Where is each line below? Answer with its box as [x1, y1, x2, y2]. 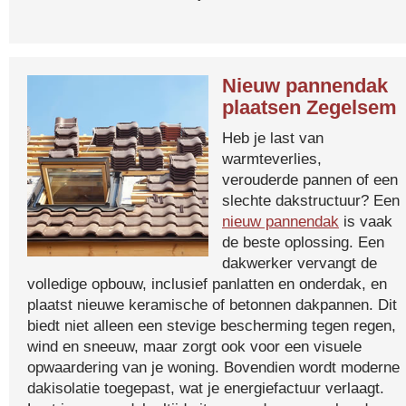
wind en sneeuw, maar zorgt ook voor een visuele [27, 337, 362, 355]
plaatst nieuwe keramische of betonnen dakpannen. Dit [27, 295, 397, 314]
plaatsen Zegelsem [222, 96, 397, 119]
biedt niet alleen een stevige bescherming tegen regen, [27, 316, 396, 334]
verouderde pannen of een [222, 170, 398, 188]
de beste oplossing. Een [222, 233, 384, 251]
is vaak [339, 212, 392, 230]
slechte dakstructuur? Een [222, 191, 400, 209]
